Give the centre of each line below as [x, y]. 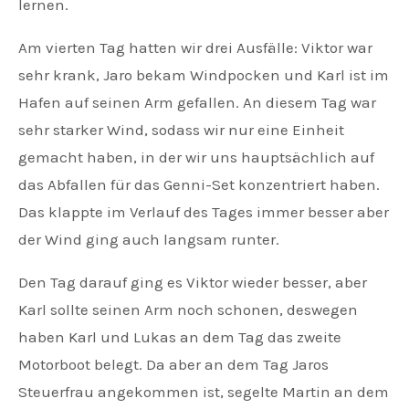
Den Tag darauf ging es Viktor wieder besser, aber [193, 283]
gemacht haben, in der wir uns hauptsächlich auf [196, 157]
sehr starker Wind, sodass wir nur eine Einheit [181, 130]
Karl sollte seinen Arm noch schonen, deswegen [188, 310]
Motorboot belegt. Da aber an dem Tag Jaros [173, 365]
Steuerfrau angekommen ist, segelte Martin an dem [204, 392]
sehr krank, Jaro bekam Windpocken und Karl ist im [204, 75]
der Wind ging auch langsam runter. [149, 240]
